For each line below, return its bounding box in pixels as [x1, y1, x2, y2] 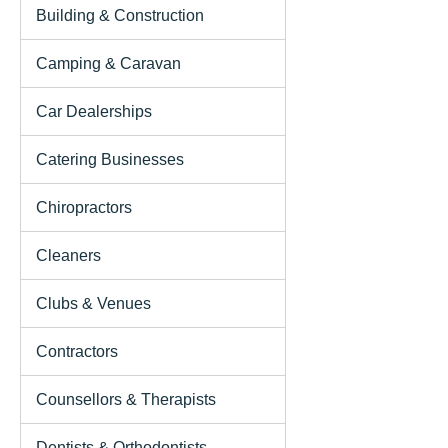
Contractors [36, 342, 118, 360]
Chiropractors [36, 198, 132, 216]
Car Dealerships [36, 102, 152, 120]
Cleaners [36, 246, 101, 264]
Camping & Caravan [36, 54, 181, 72]
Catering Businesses [36, 150, 184, 168]
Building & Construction [36, 6, 204, 24]
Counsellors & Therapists [36, 390, 216, 408]
